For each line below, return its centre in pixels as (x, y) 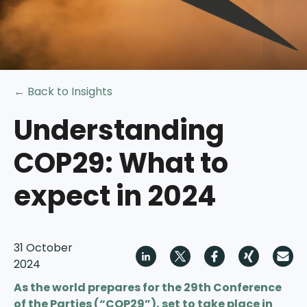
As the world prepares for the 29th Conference (148, 287)
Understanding (119, 130)
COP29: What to (121, 163)
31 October (43, 248)
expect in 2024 (115, 196)
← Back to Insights (63, 91)
